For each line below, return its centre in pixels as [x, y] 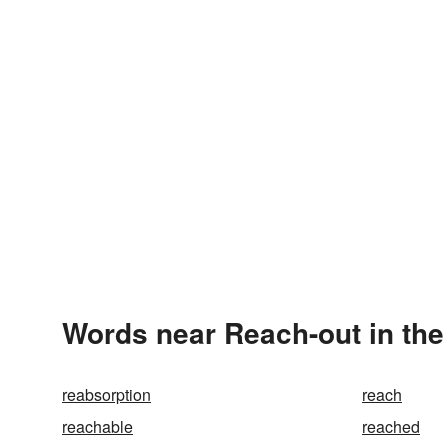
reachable [97, 426]
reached [391, 426]
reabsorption [106, 394]
